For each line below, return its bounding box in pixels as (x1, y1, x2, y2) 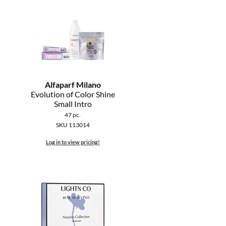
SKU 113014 (55, 121, 90, 129)
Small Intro (53, 99, 92, 109)
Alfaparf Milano (44, 80, 101, 90)
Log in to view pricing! (45, 139, 100, 146)
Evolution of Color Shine (30, 89, 115, 99)
